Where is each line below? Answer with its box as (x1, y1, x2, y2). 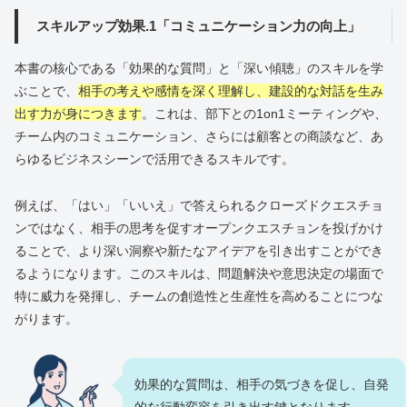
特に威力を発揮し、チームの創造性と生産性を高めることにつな (15, 288, 383, 303)
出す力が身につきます (15, 106, 142, 122)
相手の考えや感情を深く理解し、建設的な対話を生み (78, 84, 383, 99)
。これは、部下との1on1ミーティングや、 (142, 106, 387, 122)
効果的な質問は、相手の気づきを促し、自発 (134, 376, 389, 392)
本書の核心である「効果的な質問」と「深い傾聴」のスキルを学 (15, 61, 383, 76)
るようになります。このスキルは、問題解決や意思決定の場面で (15, 265, 383, 281)
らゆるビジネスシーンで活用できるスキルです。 (15, 152, 294, 167)
